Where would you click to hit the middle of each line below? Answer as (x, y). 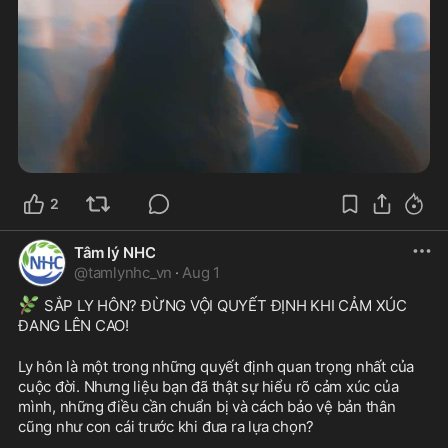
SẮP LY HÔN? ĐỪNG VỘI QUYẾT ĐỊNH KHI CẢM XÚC (223, 306)
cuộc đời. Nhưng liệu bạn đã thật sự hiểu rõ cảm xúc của (208, 387)
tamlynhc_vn (130, 273)
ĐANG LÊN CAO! (74, 326)
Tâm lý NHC (115, 253)
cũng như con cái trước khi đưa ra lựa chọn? (166, 427)
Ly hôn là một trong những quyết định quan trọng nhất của (216, 367)
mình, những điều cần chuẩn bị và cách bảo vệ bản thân (207, 407)
